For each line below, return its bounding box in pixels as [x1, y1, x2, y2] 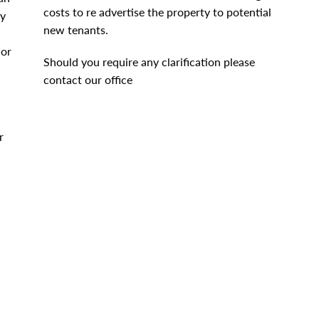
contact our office [43, 73, 132, 86]
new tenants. [43, 23, 108, 36]
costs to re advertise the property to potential [43, 5, 271, 19]
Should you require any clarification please [43, 55, 255, 68]
